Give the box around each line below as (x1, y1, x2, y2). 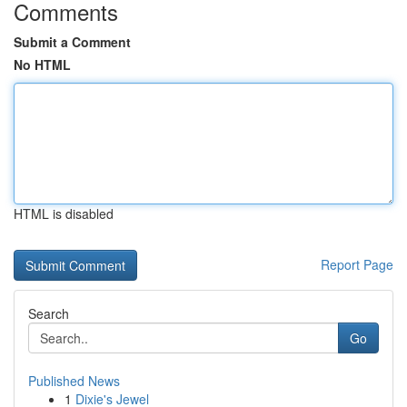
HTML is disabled (14, 204, 114, 223)
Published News (28, 372, 120, 390)
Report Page (321, 255, 393, 273)
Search (28, 304, 69, 323)
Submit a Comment (14, 33, 131, 51)
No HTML (14, 55, 71, 74)
